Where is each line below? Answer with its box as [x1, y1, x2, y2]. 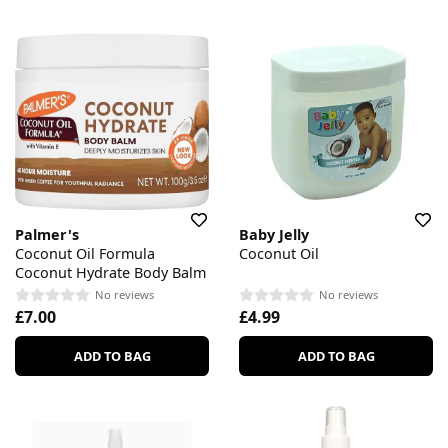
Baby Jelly [239, 225, 309, 245]
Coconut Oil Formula [15, 244, 155, 264]
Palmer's [15, 225, 79, 245]
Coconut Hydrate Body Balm [15, 263, 206, 283]
